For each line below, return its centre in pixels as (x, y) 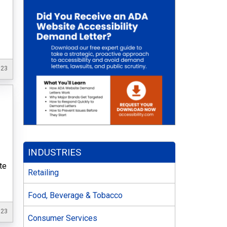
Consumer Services (63, 218)
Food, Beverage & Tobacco (75, 195)
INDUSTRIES (55, 152)
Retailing (43, 173)
